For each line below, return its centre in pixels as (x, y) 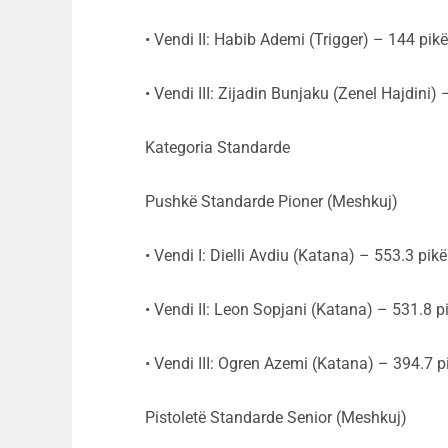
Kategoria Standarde (217, 148)
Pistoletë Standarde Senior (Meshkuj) (276, 418)
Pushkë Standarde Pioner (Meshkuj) (271, 202)
